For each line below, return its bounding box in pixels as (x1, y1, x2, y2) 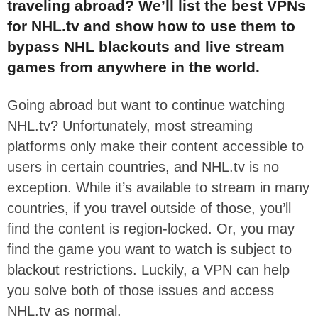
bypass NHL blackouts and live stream (7, 38, 285, 55)
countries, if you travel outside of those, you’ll (7, 199, 291, 216)
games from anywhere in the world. (7, 58, 260, 75)
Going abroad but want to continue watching (7, 97, 285, 113)
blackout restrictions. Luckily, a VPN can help (7, 261, 290, 278)
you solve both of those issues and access (7, 282, 274, 298)
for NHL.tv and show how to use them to (7, 17, 295, 34)
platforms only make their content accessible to (7, 138, 304, 154)
